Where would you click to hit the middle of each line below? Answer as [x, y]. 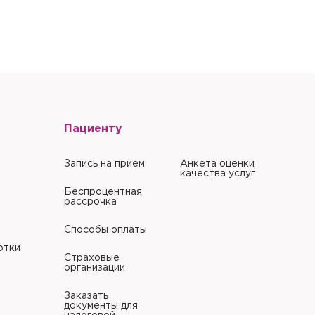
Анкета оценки [217, 164]
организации [95, 268]
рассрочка [90, 202]
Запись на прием [104, 164]
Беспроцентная [103, 192]
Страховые [92, 258]
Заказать [86, 296]
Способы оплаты [105, 230]
